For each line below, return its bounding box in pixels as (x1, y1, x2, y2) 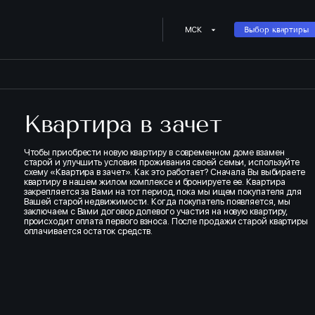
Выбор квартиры (244, 25, 309, 35)
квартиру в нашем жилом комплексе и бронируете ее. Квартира (23, 176, 285, 187)
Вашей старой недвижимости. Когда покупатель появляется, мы (23, 195, 290, 207)
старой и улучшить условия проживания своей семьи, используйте (23, 156, 300, 167)
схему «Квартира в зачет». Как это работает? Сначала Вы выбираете (23, 166, 305, 177)
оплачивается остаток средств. (23, 225, 153, 236)
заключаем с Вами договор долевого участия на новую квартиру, (23, 205, 288, 217)
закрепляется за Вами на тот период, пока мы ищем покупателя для (23, 186, 302, 197)
